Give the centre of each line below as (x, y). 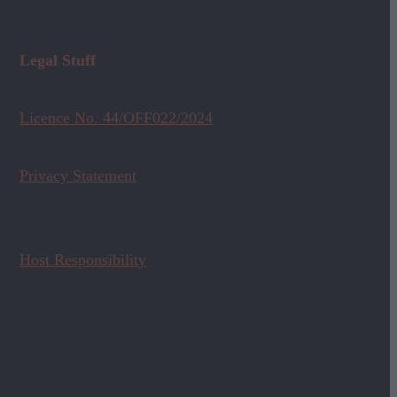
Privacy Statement (78, 175)
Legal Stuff (58, 60)
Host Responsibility (83, 259)
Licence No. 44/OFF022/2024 (117, 117)
